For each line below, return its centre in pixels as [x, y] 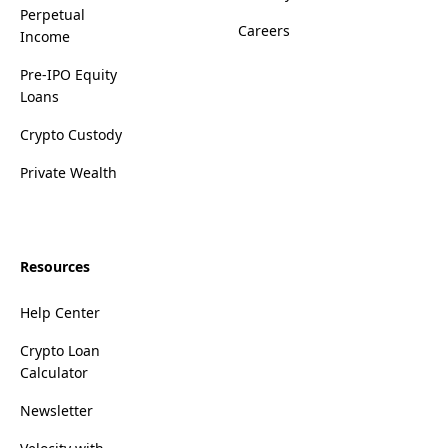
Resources [55, 267]
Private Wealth [68, 173]
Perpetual [52, 15]
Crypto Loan [60, 351]
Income [45, 37]
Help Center [60, 313]
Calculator [54, 373]
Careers [264, 31]
